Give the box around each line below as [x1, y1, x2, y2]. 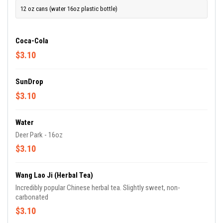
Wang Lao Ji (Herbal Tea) [15, 171, 93, 180]
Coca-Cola [15, 36, 48, 46]
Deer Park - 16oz [15, 130, 63, 140]
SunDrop [15, 77, 43, 87]
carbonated [15, 193, 48, 202]
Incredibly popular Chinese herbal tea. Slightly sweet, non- [15, 183, 180, 193]
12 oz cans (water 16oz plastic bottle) [20, 5, 117, 13]
